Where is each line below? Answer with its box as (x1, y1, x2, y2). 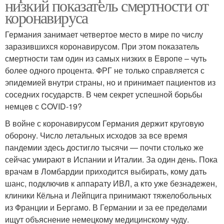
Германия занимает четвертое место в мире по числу (5, 28, 203, 40)
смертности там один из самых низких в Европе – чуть (5, 52, 206, 64)
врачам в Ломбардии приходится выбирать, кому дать (5, 165, 206, 177)
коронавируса (5, 6, 88, 28)
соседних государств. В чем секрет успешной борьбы (5, 88, 202, 100)
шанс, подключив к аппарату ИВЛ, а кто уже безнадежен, (5, 177, 217, 189)
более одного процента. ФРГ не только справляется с (5, 64, 204, 76)
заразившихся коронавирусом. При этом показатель (5, 40, 199, 52)
